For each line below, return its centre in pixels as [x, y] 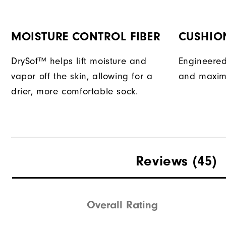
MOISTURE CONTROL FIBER [86, 37]
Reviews [162, 161]
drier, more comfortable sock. [75, 92]
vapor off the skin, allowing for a [82, 77]
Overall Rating [123, 205]
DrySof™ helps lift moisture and [79, 62]
